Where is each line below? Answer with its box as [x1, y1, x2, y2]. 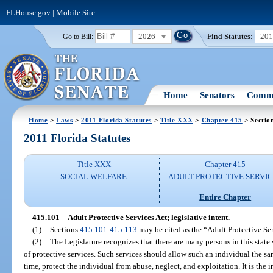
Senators [200, 90, 235, 100]
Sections [49, 224, 80, 234]
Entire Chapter [199, 192, 252, 202]
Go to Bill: [62, 32, 93, 40]
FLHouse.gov [5, 7, 51, 17]
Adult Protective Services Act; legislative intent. [67, 212, 230, 222]
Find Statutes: [207, 31, 253, 41]
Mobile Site [55, 7, 95, 17]
